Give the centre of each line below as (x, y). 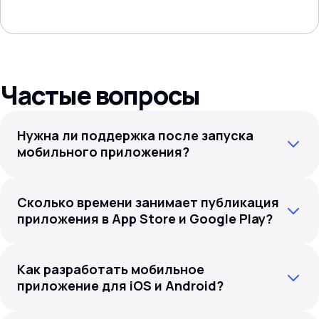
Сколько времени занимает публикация (148, 202)
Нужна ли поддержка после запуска (135, 135)
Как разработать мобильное (111, 269)
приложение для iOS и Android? (120, 286)
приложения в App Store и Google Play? (145, 219)
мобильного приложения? (103, 152)
